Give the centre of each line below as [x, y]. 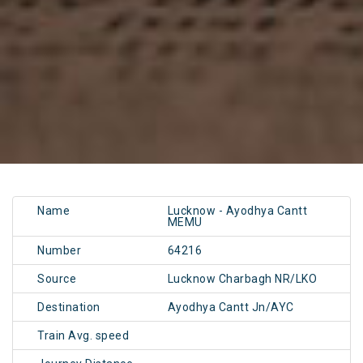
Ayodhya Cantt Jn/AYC [231, 307]
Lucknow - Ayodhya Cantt [237, 211]
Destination [69, 307]
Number [59, 251]
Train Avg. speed [83, 336]
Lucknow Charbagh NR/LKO [242, 279]
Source [57, 279]
